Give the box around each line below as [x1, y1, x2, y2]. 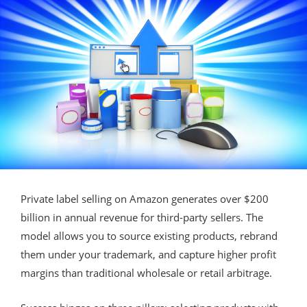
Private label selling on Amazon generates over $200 [21, 191, 269, 206]
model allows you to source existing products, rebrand [21, 228, 278, 243]
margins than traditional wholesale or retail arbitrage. [21, 265, 272, 280]
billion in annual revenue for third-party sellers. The [21, 210, 263, 224]
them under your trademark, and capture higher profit [21, 247, 276, 261]
